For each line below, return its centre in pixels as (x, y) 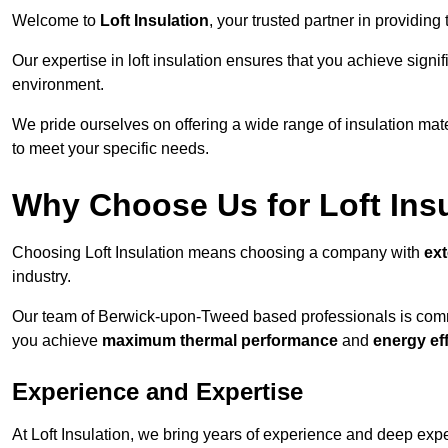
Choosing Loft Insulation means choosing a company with (218, 253)
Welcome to (56, 21)
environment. (58, 85)
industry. (41, 277)
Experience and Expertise (157, 392)
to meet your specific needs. (110, 149)
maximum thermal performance (220, 341)
